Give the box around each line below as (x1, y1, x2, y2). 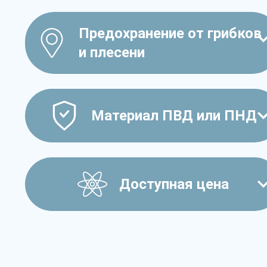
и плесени (79, 44, 145, 61)
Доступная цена (119, 175, 229, 193)
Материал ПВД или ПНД (91, 107, 257, 124)
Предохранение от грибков (79, 24, 262, 42)
